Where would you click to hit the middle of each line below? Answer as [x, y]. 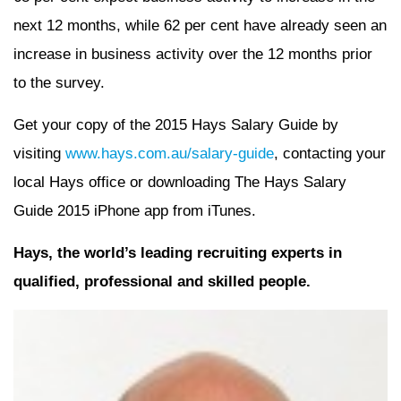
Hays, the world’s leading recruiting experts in [178, 253]
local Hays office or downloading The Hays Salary [180, 183]
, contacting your [330, 154]
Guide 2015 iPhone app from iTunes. [135, 211]
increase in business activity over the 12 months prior [193, 55]
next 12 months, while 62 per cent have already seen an [200, 26]
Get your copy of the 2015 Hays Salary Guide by [176, 125]
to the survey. [59, 83]
